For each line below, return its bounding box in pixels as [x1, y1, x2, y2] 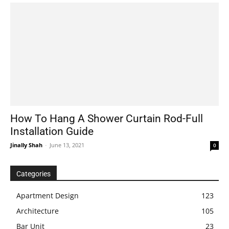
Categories [16, 169, 51, 178]
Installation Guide [10, 125, 94, 138]
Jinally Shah [10, 141, 42, 149]
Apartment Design [16, 190, 79, 200]
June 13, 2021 [50, 141, 84, 149]
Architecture [16, 205, 59, 216]
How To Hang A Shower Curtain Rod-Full [10, 112, 203, 125]
